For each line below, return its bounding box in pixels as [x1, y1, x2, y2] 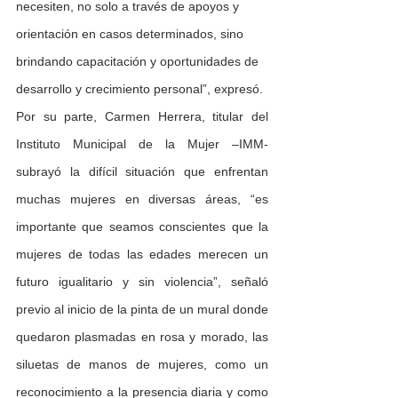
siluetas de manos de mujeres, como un [16, 357, 268, 372]
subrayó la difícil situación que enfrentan [16, 164, 268, 179]
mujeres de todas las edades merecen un [16, 247, 268, 262]
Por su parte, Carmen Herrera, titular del [16, 109, 268, 124]
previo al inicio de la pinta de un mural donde [16, 302, 268, 317]
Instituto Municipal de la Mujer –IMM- [16, 137, 268, 152]
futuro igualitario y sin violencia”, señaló [16, 275, 268, 290]
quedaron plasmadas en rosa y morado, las [16, 330, 268, 345]
